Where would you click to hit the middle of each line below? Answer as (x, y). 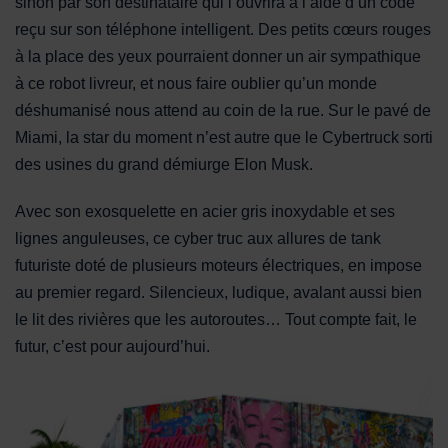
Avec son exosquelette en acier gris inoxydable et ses (205, 211)
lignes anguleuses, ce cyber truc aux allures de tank (198, 238)
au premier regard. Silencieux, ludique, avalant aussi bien (218, 292)
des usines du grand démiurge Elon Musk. (166, 164)
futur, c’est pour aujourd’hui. (112, 346)
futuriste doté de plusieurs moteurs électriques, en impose (218, 265)
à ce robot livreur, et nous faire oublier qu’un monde (196, 83)
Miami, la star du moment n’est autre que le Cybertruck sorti (224, 137)
